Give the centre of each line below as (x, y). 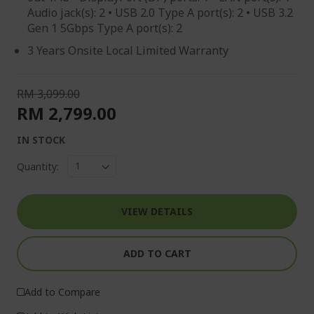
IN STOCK (41, 140)
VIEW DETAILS (157, 211)
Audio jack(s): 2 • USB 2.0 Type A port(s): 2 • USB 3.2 (160, 13)
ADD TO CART (157, 253)
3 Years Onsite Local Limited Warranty (128, 50)
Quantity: (38, 166)
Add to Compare (62, 292)
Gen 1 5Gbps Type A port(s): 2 (105, 28)
